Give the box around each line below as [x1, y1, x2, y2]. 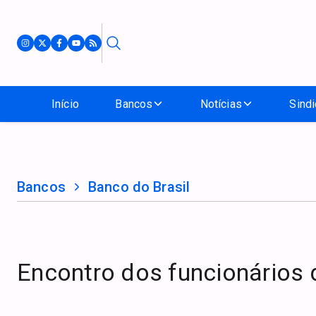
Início [51, 97, 79, 111]
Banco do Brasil [87, 178, 190, 195]
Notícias [200, 97, 242, 111]
